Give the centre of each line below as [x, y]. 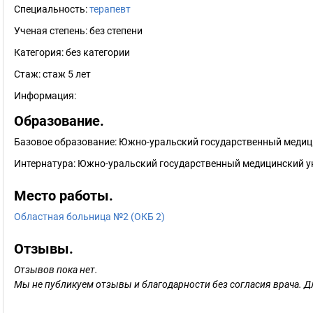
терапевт [110, 9]
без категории [98, 52]
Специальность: [52, 9]
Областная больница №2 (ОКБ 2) [89, 217]
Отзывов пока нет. [56, 270]
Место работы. [64, 196]
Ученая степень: [52, 31]
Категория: [40, 52]
